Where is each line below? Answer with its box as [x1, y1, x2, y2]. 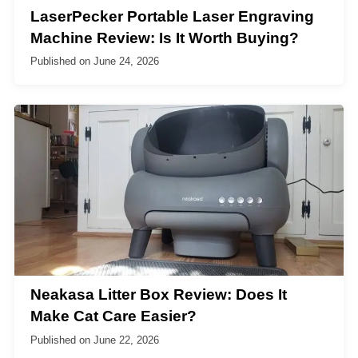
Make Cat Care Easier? [30, 308, 197, 325]
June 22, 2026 [93, 333, 159, 346]
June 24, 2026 [93, 55, 159, 68]
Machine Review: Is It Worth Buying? [30, 29, 299, 46]
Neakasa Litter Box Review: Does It [30, 286, 287, 304]
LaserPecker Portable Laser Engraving [30, 7, 314, 25]
